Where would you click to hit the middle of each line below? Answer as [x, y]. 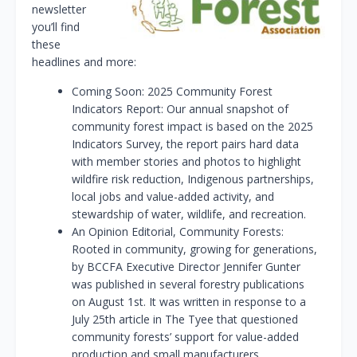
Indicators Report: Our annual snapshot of [180, 109]
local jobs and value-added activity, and [173, 197]
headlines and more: [84, 62]
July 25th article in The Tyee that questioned [185, 320]
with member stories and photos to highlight [186, 162]
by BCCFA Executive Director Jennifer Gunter [186, 267]
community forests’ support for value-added [185, 337]
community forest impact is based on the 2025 [192, 127]
